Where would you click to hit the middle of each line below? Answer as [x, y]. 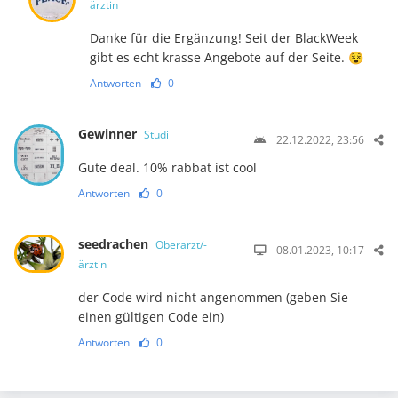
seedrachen [115, 243]
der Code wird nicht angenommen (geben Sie [213, 297]
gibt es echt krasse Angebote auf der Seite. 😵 [227, 57]
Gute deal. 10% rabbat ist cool [167, 167]
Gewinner [109, 133]
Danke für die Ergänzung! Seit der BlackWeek [224, 37]
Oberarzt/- [181, 244]
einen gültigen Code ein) [151, 316]
